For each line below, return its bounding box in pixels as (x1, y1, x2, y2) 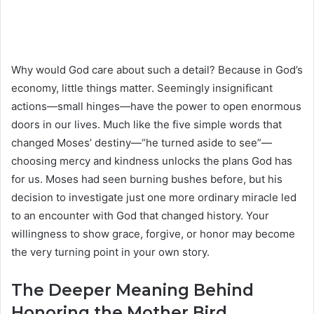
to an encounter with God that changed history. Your (11, 209, 269, 223)
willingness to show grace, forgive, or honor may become (11, 227, 295, 241)
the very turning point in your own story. (11, 245, 210, 259)
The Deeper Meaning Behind (11, 280, 254, 301)
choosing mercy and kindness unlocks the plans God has (11, 154, 292, 168)
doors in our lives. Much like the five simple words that (11, 118, 282, 132)
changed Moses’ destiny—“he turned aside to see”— (11, 136, 272, 150)
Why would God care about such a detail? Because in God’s (11, 63, 303, 77)
